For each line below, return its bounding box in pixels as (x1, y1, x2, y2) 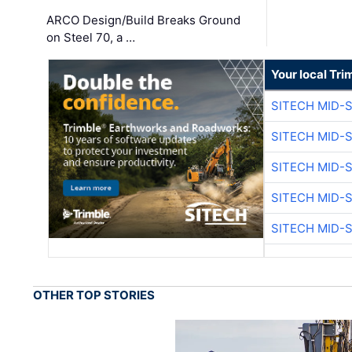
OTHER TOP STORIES (33, 287, 156, 302)
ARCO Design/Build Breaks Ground (46, 12, 241, 27)
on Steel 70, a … (46, 29, 136, 45)
